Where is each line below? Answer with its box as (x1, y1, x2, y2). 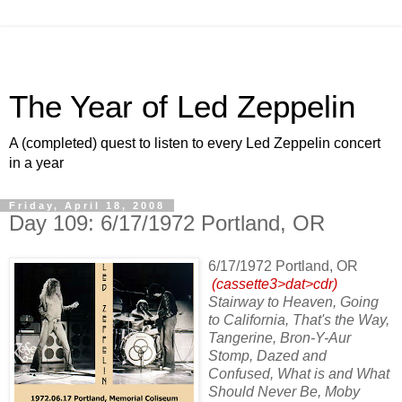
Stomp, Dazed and (208, 347, 327, 363)
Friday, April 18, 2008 (9, 200, 165, 211)
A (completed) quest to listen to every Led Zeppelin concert (9, 135, 380, 151)
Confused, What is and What (208, 365, 389, 381)
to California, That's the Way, (208, 311, 389, 328)
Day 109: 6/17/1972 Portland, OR (9, 211, 325, 235)
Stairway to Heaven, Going (208, 293, 379, 310)
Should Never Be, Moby (208, 383, 360, 399)
